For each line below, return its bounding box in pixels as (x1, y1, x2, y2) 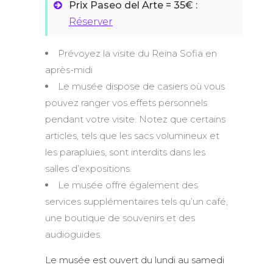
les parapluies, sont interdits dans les (45, 146, 205, 158)
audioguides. (45, 229, 102, 241)
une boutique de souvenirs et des (45, 212, 195, 224)
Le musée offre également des (58, 179, 198, 191)
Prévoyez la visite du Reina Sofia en (58, 48, 217, 60)
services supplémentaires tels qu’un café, (45, 196, 228, 208)
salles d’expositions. (45, 163, 132, 175)
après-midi (45, 64, 93, 76)
